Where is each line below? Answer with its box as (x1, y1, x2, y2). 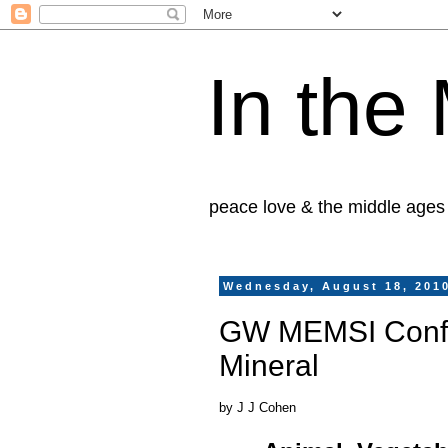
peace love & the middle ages (209, 197, 445, 217)
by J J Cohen (219, 399, 296, 415)
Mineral (219, 348, 319, 382)
